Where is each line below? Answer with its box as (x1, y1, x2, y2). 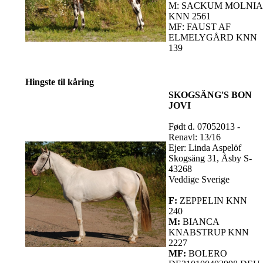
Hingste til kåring (25, 76, 94, 87)
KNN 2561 (168, 11, 211, 21)
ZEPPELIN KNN (180, 195, 247, 205)
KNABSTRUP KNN (168, 227, 249, 237)
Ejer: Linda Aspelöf (168, 142, 241, 153)
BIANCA (183, 216, 219, 227)
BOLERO (188, 248, 227, 258)
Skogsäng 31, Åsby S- (168, 153, 252, 163)
